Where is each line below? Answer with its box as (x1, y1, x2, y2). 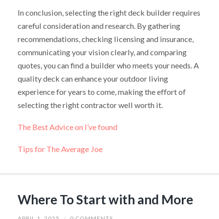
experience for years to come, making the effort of (17, 87, 186, 97)
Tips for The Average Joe (17, 144, 103, 153)
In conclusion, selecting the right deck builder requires (17, 8, 200, 18)
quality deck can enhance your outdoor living (17, 74, 168, 84)
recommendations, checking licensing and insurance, (17, 34, 194, 44)
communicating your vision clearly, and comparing (17, 47, 187, 57)
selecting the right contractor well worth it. (17, 100, 163, 110)
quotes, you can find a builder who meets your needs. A (17, 61, 199, 70)
